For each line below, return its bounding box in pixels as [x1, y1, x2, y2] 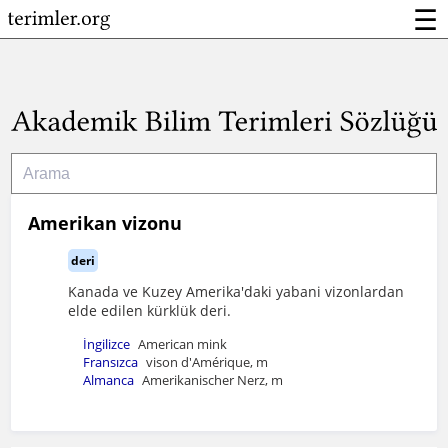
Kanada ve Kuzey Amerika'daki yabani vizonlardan [68, 282, 405, 302]
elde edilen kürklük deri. [68, 301, 232, 321]
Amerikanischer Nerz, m [142, 371, 284, 390]
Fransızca [83, 353, 139, 372]
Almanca [83, 371, 135, 390]
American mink [138, 335, 228, 354]
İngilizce [83, 335, 131, 354]
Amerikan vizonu [28, 210, 183, 235]
